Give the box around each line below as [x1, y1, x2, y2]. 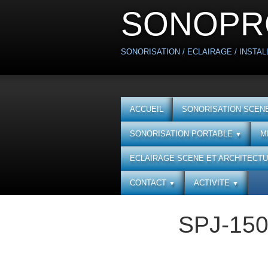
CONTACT [130, 178, 169, 187]
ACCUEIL [130, 105, 163, 114]
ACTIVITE [194, 178, 232, 187]
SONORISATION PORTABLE [130, 129, 235, 138]
